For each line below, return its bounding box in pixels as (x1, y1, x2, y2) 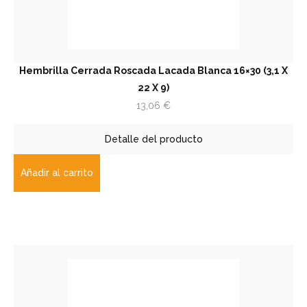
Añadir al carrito (21, 167, 93, 178)
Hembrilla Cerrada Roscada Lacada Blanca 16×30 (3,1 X (19, 64, 288, 76)
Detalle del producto (104, 133, 203, 145)
